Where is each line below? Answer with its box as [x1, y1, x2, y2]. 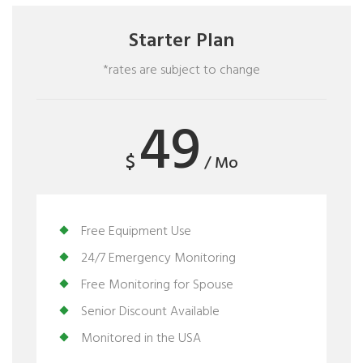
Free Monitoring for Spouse [81, 275, 233, 296]
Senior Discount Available [81, 301, 220, 322]
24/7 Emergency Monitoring [81, 248, 236, 269]
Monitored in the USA [81, 328, 201, 349]
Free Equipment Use [81, 221, 191, 242]
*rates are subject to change [103, 60, 260, 81]
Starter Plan [129, 26, 234, 57]
